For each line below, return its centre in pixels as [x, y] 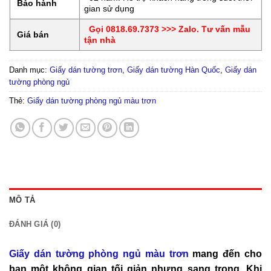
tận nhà [100, 40]
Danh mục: [29, 70]
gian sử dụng [109, 8]
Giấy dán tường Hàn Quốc [174, 70]
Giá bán [32, 34]
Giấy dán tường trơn [86, 70]
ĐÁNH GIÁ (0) [35, 224]
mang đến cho [225, 253]
